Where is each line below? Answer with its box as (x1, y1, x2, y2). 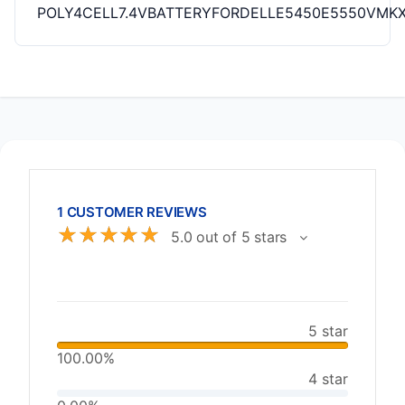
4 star (308, 370, 348, 388)
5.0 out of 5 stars (159, 228, 300, 246)
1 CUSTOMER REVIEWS (57, 203, 207, 221)
